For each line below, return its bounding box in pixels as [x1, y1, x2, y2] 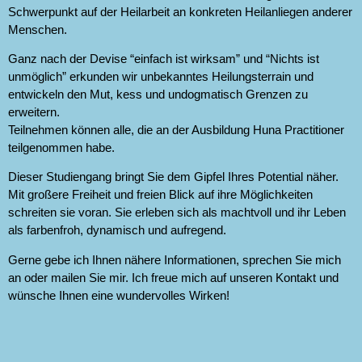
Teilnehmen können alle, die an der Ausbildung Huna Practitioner [8, 122, 344, 137]
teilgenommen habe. [8, 140, 115, 154]
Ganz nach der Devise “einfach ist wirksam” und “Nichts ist [8, 51, 319, 65]
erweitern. [8, 104, 60, 119]
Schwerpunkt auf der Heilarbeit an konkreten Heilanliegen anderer [8, 4, 352, 19]
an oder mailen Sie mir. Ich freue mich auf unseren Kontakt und [8, 270, 339, 284]
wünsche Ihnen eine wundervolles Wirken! [8, 288, 229, 302]
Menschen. [8, 22, 67, 36]
